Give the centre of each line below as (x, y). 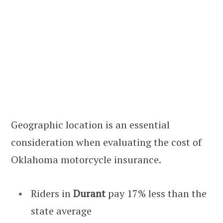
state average (61, 211)
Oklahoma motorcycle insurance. (86, 160)
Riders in (52, 194)
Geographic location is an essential (90, 125)
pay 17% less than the (156, 194)
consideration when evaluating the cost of (106, 142)
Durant (89, 194)
